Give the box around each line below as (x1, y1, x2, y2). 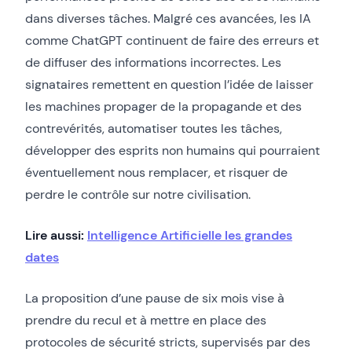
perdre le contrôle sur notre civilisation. (25, 185, 251, 203)
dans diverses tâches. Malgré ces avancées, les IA (25, 9, 311, 27)
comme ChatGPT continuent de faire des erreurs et (25, 31, 319, 49)
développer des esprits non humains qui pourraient (25, 141, 320, 159)
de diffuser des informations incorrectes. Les (25, 53, 281, 71)
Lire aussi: (25, 226, 87, 244)
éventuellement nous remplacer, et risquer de (25, 163, 288, 181)
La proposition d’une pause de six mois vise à (25, 289, 284, 306)
